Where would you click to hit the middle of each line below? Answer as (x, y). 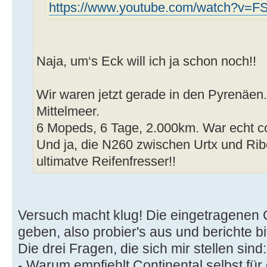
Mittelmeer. (68, 111)
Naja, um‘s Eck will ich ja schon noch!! (146, 61)
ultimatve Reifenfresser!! (106, 161)
